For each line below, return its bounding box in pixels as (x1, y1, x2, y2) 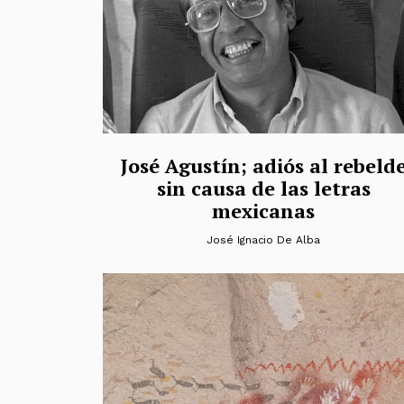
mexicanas (212, 197, 315, 225)
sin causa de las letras (156, 175, 371, 202)
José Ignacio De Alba (207, 234, 320, 247)
